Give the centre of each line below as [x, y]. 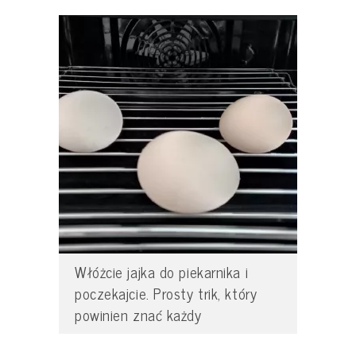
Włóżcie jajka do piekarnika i [162, 271]
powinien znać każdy [138, 314]
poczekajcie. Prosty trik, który [166, 293]
